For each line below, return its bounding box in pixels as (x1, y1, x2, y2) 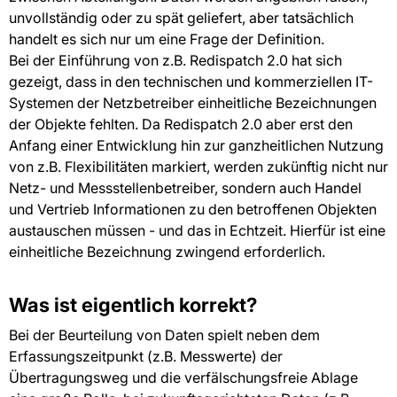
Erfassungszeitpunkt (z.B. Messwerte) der (9, 347, 283, 366)
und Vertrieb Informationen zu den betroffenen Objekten (9, 199, 377, 218)
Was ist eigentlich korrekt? (9, 293, 257, 317)
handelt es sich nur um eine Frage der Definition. (9, 29, 328, 48)
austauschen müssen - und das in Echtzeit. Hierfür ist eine (9, 221, 385, 239)
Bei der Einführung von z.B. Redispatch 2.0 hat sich (9, 51, 342, 69)
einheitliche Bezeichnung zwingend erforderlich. (9, 242, 325, 261)
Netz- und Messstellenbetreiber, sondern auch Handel (9, 178, 362, 197)
